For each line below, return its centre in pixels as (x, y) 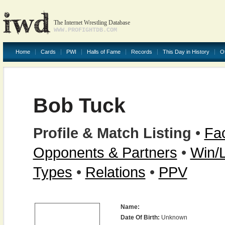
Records (141, 52)
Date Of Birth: (140, 217)
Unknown (173, 217)
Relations (115, 172)
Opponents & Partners (105, 152)
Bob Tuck (79, 105)
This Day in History (186, 52)
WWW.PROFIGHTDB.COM (85, 30)
